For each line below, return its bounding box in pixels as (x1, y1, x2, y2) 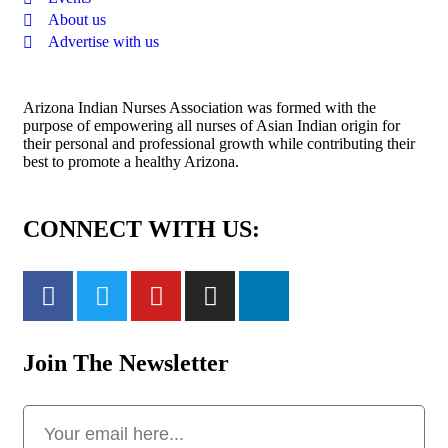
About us (48, 11, 106, 29)
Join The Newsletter (23, 350, 229, 377)
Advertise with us (48, 33, 159, 51)
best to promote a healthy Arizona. (23, 153, 239, 171)
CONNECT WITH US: (23, 216, 260, 243)
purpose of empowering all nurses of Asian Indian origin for (23, 117, 400, 135)
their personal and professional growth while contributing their (23, 135, 415, 153)
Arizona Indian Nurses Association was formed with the (23, 99, 376, 117)
